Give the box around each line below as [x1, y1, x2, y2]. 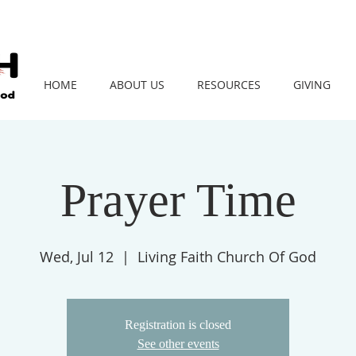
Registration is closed [125, 318, 231, 331]
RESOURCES [196, 77, 261, 92]
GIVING [292, 77, 331, 92]
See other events [137, 337, 219, 350]
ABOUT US [109, 77, 164, 92]
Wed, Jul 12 [40, 247, 114, 266]
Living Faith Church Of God [137, 247, 316, 266]
